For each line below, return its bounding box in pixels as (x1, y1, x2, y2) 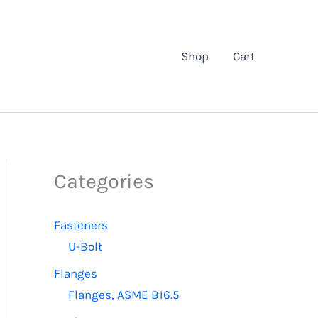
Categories (54, 169, 154, 193)
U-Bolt (68, 239, 102, 254)
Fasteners (54, 218, 108, 233)
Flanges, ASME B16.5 (68, 287, 180, 302)
